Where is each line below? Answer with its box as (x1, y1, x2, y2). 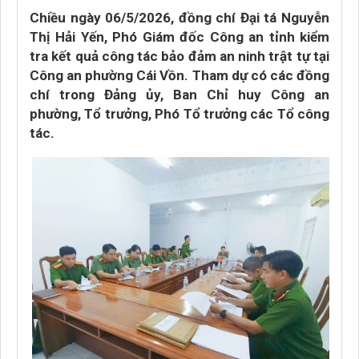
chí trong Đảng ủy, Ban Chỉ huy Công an (30, 87, 329, 103)
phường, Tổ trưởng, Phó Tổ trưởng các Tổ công (30, 106, 329, 122)
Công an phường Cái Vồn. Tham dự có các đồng (30, 67, 329, 83)
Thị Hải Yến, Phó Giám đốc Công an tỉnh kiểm (30, 29, 329, 45)
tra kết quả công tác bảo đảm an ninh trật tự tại (30, 48, 329, 64)
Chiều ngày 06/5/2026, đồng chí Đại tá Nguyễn (30, 10, 329, 26)
